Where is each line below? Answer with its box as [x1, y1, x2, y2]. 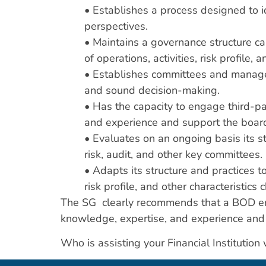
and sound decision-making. [84, 83, 220, 97]
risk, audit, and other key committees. [84, 147, 262, 161]
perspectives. [84, 18, 148, 33]
